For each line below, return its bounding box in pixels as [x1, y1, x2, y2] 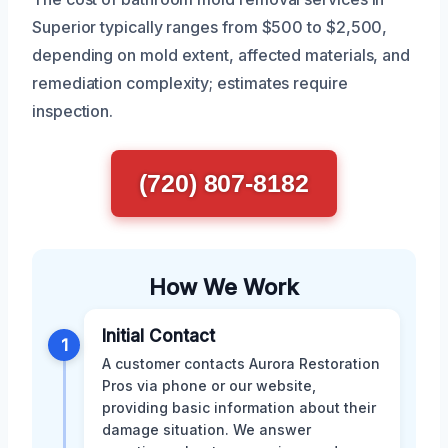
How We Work [149, 273, 299, 300]
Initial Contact [102, 325, 215, 346]
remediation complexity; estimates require [32, 72, 348, 93]
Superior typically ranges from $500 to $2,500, [32, 16, 388, 37]
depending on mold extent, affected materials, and [32, 44, 411, 65]
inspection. [32, 100, 114, 121]
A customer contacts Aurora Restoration [102, 354, 380, 372]
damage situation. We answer [102, 420, 311, 438]
